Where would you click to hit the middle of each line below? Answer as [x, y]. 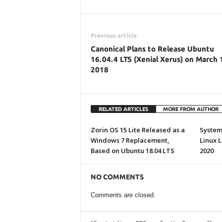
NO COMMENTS [117, 177]
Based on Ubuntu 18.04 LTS [132, 151]
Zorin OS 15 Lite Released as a [138, 130]
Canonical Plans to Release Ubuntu [152, 49]
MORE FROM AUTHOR [191, 109]
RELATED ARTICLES [123, 109]
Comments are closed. [123, 195]
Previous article [113, 35]
